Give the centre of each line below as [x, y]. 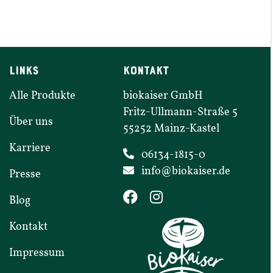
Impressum [37, 253]
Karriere [30, 148]
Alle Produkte [43, 96]
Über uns [31, 122]
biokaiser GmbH [163, 96]
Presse [25, 175]
